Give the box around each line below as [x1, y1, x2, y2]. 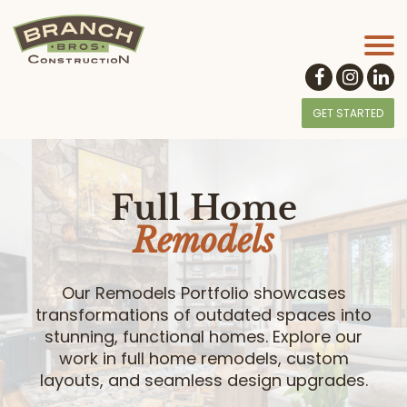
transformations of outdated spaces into [35, 303, 372, 327]
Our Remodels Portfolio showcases [61, 282, 346, 305]
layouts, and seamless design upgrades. [39, 369, 368, 392]
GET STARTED [313, 105, 383, 122]
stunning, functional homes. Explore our [45, 325, 362, 349]
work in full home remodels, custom [58, 347, 349, 371]
